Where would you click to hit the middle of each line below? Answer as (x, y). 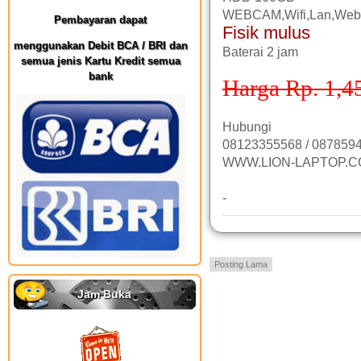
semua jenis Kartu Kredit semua (101, 61)
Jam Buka (105, 294)
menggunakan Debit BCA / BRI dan (101, 46)
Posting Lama (241, 264)
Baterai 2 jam (260, 52)
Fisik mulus (266, 33)
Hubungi (247, 127)
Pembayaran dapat (101, 20)
